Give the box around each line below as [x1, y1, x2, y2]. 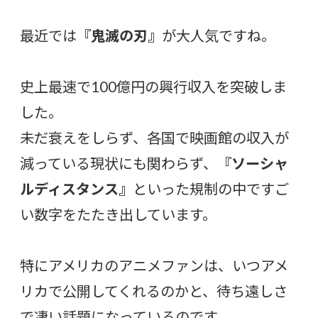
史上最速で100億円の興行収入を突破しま [20, 77, 287, 95]
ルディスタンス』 [20, 180, 133, 197]
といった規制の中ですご [133, 180, 289, 197]
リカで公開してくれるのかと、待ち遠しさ [20, 282, 287, 300]
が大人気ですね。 [162, 26, 275, 44]
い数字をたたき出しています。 [20, 205, 216, 223]
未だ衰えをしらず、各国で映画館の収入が [20, 128, 289, 146]
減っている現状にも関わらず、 [20, 154, 217, 172]
